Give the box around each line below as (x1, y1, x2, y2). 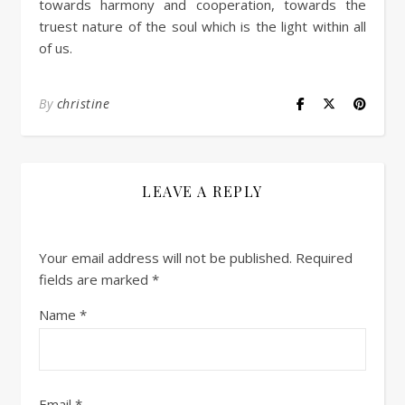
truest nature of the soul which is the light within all (39, 17, 366, 35)
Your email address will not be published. (39, 249, 292, 267)
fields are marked (39, 270, 152, 288)
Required (296, 249, 353, 267)
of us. (39, 39, 72, 57)
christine (56, 95, 109, 112)
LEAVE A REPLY (142, 182, 263, 201)
